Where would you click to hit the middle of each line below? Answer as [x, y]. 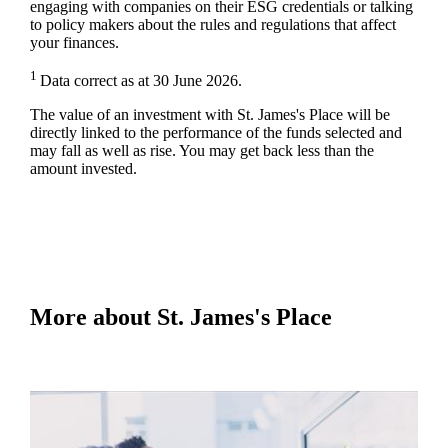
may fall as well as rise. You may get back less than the [201, 150]
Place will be [347, 114]
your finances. [74, 42]
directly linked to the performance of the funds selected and [215, 132]
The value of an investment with [133, 114]
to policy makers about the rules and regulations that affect [212, 24]
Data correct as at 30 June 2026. [140, 80]
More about [93, 316]
